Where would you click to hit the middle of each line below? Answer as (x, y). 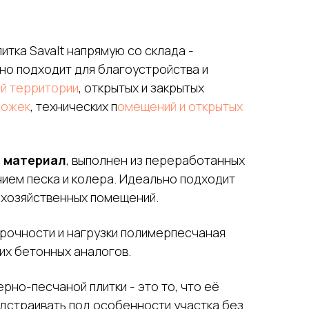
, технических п (74, 106)
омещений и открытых (180, 106)
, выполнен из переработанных (156, 160)
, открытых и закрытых (141, 87)
